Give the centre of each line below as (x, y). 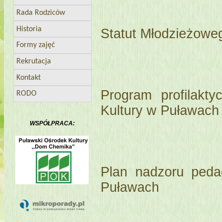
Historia (29, 29)
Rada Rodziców (41, 13)
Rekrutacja (34, 62)
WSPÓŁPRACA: (52, 123)
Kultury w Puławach (160, 110)
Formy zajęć (36, 45)
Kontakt (29, 78)
